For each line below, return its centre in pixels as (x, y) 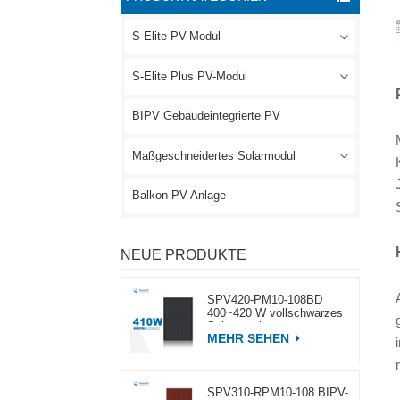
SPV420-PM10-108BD (264, 300)
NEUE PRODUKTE (183, 255)
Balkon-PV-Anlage (179, 196)
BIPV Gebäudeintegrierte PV (206, 117)
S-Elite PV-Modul (176, 37)
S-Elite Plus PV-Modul (189, 76)
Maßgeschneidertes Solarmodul (213, 156)
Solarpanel (234, 326)
